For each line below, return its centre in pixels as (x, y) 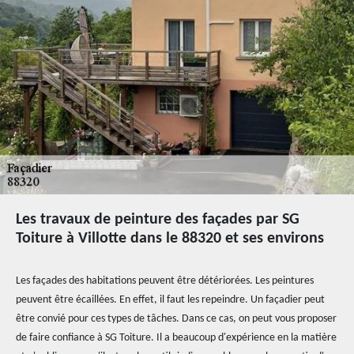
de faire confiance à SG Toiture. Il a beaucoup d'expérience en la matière (176, 338)
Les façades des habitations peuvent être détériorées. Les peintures (165, 281)
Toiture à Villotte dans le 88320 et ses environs (170, 239)
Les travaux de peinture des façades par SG (158, 220)
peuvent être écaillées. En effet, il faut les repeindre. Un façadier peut (170, 300)
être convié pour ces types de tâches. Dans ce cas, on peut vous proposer (176, 319)
